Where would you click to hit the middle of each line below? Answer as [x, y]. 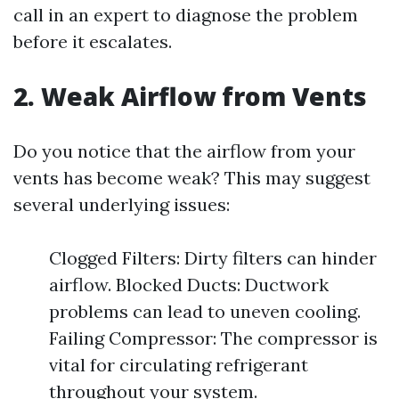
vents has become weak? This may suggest [192, 178]
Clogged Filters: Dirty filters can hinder [213, 258]
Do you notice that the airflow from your [184, 151]
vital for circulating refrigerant [179, 365]
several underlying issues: [122, 204]
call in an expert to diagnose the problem [186, 15]
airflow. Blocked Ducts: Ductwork [189, 285]
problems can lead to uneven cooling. [205, 311]
